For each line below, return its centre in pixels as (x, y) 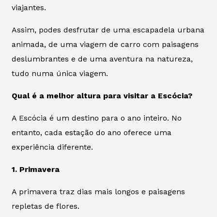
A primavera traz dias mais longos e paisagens (98, 191)
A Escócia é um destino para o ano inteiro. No (97, 118)
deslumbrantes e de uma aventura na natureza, (102, 59)
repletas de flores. (46, 206)
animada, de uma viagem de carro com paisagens (105, 44)
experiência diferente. (52, 147)
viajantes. (29, 7)
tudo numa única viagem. (60, 73)
